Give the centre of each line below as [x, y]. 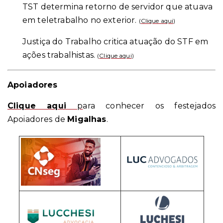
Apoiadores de [38, 119]
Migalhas [87, 119]
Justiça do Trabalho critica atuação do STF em [115, 41]
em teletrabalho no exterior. [81, 20]
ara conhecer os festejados [149, 106]
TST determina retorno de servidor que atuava [118, 6]
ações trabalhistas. [60, 55]
